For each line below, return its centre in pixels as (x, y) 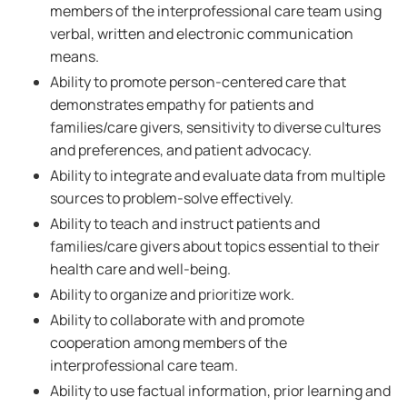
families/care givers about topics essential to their (215, 246)
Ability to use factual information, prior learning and (220, 391)
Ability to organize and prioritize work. (172, 294)
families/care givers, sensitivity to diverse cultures (215, 127)
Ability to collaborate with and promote (177, 320)
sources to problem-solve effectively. (172, 198)
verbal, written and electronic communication (202, 34)
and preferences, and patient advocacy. (181, 150)
